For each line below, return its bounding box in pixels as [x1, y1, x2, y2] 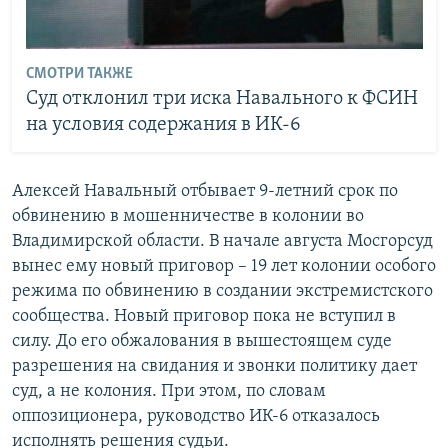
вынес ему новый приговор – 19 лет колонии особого [12, 256, 436, 276]
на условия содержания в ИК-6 [25, 115, 301, 136]
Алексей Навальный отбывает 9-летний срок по [12, 181, 398, 201]
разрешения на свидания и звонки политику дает [12, 356, 417, 376]
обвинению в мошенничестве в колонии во [12, 206, 364, 226]
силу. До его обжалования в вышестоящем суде [12, 331, 392, 351]
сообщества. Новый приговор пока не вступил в [12, 306, 396, 326]
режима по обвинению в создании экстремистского [12, 281, 433, 301]
